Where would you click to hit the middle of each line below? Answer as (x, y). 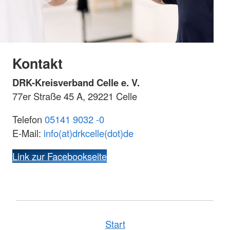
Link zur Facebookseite (60, 156)
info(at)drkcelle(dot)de (89, 133)
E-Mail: (28, 133)
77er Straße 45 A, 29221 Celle (75, 96)
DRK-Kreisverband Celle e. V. (76, 82)
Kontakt (37, 63)
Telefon (28, 119)
